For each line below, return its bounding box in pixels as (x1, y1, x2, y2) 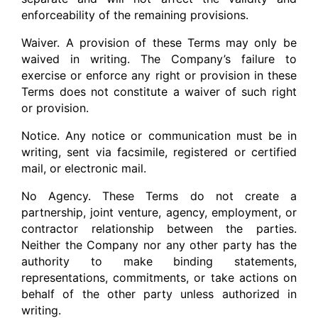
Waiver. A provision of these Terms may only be (21, 35, 297, 50)
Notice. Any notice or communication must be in (21, 128, 297, 143)
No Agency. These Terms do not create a (21, 189, 297, 204)
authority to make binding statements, (21, 254, 297, 269)
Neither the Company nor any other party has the (21, 238, 297, 253)
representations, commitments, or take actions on (21, 270, 297, 285)
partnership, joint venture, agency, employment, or (21, 205, 297, 220)
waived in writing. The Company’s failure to (21, 52, 297, 67)
